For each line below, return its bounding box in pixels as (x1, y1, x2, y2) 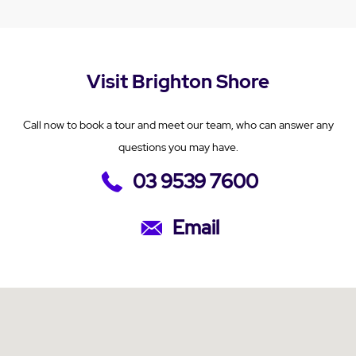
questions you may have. (118, 139, 238, 154)
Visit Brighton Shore (87, 68, 269, 94)
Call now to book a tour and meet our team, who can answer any (22, 117, 334, 132)
